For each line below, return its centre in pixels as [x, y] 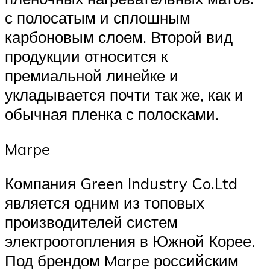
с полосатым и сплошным [98, 18]
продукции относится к [86, 56]
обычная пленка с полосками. [112, 114]
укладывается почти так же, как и [124, 95]
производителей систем [91, 222]
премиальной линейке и [92, 76]
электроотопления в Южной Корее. [130, 241]
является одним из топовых [105, 203]
